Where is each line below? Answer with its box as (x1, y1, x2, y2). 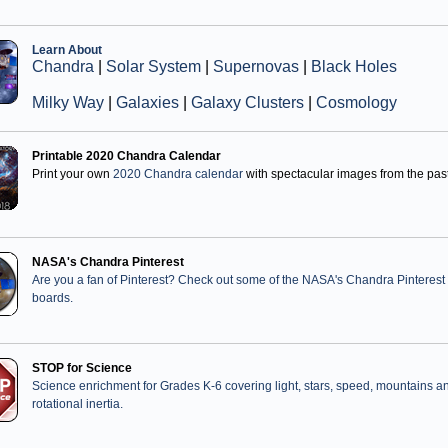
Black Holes (311, 58, 397, 75)
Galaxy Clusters (191, 94, 304, 111)
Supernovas (213, 58, 299, 75)
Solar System (106, 58, 201, 75)
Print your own (32, 167, 113, 181)
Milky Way (32, 94, 104, 111)
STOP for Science (32, 361, 132, 375)
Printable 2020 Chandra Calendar (32, 149, 221, 163)
